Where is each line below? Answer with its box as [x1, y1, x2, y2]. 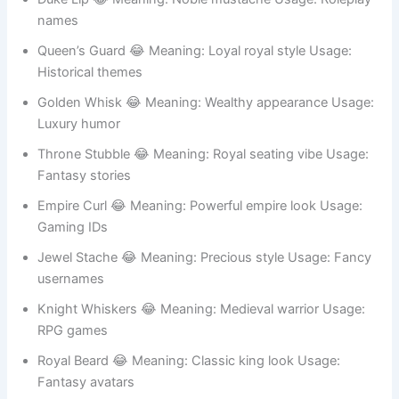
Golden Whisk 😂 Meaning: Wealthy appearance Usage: [37, 172, 375, 189]
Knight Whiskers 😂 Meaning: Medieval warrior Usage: [37, 379, 366, 395]
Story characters [37, 38, 138, 55]
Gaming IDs [37, 297, 109, 313]
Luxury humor [37, 193, 121, 210]
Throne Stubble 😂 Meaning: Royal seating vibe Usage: [37, 224, 370, 240]
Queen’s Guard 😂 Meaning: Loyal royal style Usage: [37, 120, 353, 137]
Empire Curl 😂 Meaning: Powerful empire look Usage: [37, 275, 363, 292]
